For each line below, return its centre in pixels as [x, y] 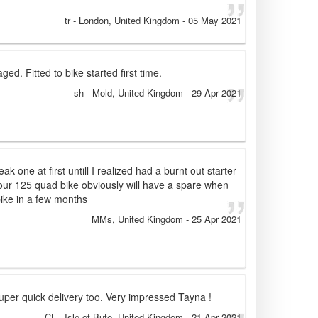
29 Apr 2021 [216, 93]
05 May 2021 [215, 21]
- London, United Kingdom [125, 21]
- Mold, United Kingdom [133, 93]
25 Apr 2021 [216, 219]
